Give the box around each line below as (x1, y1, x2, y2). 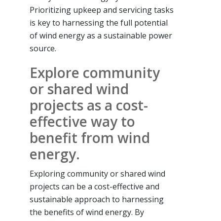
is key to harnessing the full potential (30, 17, 168, 29)
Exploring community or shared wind (30, 168, 165, 180)
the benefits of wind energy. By (30, 207, 144, 218)
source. (30, 43, 56, 54)
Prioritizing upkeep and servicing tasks (30, 4, 174, 16)
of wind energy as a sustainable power (30, 30, 172, 41)
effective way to (30, 112, 135, 131)
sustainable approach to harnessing (30, 194, 164, 205)
